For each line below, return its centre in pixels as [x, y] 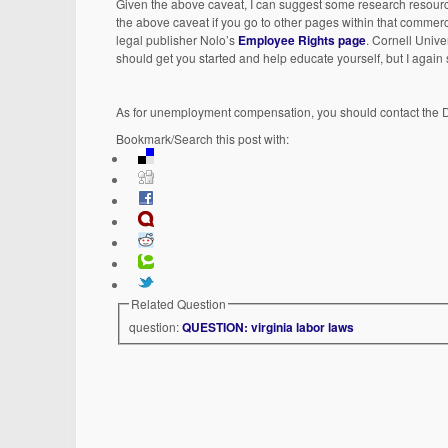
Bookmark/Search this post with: [203, 139]
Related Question [179, 304]
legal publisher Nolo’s [177, 39]
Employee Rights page [302, 39]
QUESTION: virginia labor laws [268, 326]
